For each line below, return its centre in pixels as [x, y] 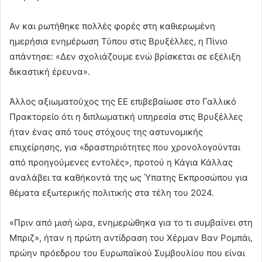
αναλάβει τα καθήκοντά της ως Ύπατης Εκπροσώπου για [129, 178]
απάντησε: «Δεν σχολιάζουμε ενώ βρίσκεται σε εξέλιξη [125, 57]
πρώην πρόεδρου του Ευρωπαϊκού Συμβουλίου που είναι [127, 253]
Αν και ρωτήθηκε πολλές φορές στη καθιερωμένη [112, 26]
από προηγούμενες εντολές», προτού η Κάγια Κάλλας [121, 163]
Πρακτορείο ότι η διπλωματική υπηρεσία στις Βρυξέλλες [126, 117]
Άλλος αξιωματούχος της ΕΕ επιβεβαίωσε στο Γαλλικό [123, 102]
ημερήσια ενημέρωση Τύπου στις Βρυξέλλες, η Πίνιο [118, 42]
